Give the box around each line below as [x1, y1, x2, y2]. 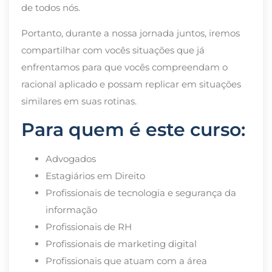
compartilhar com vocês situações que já [21, 44, 205, 56]
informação [46, 203, 97, 216]
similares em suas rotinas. [21, 95, 137, 107]
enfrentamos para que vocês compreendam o [21, 61, 228, 73]
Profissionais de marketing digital [46, 237, 197, 250]
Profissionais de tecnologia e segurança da [46, 186, 236, 199]
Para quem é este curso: [21, 118, 245, 141]
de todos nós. [21, 1, 80, 13]
